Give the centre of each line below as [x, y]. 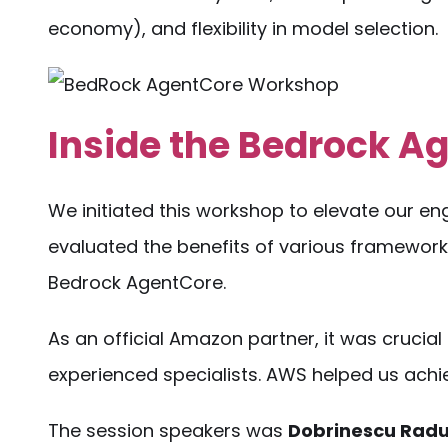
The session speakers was [168, 430]
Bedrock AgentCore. [137, 282]
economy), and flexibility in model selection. [243, 28]
